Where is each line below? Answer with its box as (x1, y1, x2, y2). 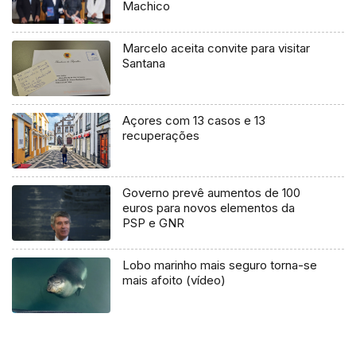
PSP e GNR (122, 215, 185, 230)
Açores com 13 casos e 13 (122, 113, 266, 129)
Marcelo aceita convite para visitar (122, 41, 311, 56)
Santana (122, 56, 166, 72)
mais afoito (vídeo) (122, 272, 226, 288)
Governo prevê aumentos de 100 (122, 184, 301, 200)
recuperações (122, 128, 200, 144)
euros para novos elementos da (122, 199, 296, 215)
